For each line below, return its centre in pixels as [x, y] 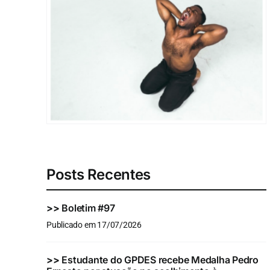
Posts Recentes [98, 175]
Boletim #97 [88, 208]
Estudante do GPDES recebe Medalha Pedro [160, 260]
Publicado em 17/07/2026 [94, 225]
